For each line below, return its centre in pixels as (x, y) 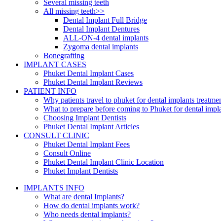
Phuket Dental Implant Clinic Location (104, 162)
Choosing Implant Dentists (85, 117)
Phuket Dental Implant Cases (89, 73)
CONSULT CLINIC (56, 135)
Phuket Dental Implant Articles (91, 126)
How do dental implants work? (92, 205)
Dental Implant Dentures (101, 29)
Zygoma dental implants (101, 46)
